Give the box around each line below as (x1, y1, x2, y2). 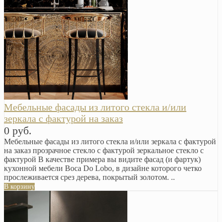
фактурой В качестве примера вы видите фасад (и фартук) (4, 155, 201, 164)
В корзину (4, 183, 35, 191)
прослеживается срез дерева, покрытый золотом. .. (4, 173, 175, 182)
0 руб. (4, 124, 32, 137)
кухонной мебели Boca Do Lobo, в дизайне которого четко (4, 164, 202, 173)
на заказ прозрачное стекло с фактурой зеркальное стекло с (4, 146, 204, 155)
